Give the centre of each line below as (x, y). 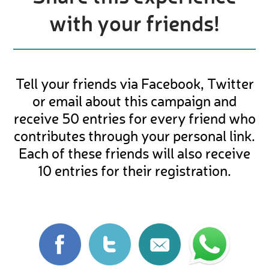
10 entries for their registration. (134, 172)
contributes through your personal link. (134, 138)
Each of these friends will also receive (134, 155)
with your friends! (134, 23)
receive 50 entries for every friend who (134, 120)
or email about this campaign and (134, 103)
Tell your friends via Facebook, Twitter (134, 85)
